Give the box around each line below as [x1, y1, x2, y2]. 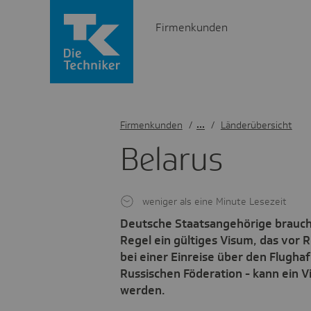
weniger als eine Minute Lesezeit [142, 195, 287, 208]
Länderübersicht [220, 119, 292, 131]
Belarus [119, 139, 223, 180]
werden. [119, 283, 165, 299]
